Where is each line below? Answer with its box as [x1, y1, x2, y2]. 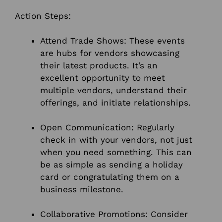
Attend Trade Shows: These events [40, 36, 185, 46]
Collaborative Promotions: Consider [40, 209, 188, 220]
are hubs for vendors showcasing [40, 48, 179, 58]
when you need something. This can [40, 147, 192, 158]
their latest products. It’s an [40, 60, 158, 71]
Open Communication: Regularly [40, 122, 174, 133]
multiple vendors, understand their [40, 85, 187, 96]
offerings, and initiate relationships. [40, 98, 191, 108]
